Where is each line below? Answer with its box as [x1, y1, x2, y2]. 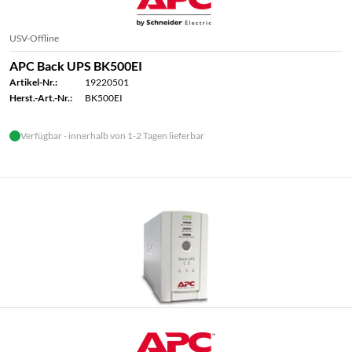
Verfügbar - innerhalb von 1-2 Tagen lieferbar [20, 130, 204, 141]
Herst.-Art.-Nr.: [9, 92, 72, 104]
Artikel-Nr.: [9, 76, 57, 88]
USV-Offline [9, 32, 59, 44]
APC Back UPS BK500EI [9, 58, 142, 73]
